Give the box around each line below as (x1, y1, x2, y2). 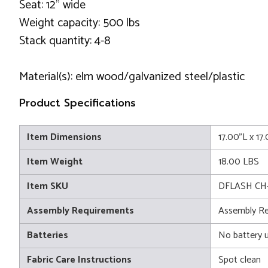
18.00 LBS (218, 154, 259, 170)
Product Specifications (19, 95, 136, 111)
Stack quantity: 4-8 (19, 31, 111, 51)
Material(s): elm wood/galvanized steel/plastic (19, 67, 245, 87)
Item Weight (27, 154, 83, 170)
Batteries (27, 227, 68, 243)
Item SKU (27, 178, 68, 194)
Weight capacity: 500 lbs (19, 13, 140, 33)
